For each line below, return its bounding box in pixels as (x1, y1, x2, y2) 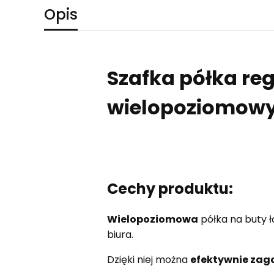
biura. (106, 228, 133, 242)
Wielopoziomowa (106, 212, 198, 227)
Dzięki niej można (106, 253, 190, 267)
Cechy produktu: (106, 179, 233, 199)
